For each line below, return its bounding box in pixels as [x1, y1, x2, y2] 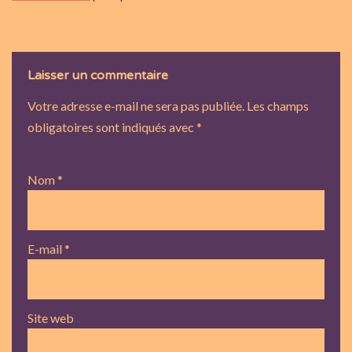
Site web [27, 310, 74, 325]
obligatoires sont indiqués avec [27, 119, 196, 134]
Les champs [247, 97, 309, 113]
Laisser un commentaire [27, 67, 168, 83]
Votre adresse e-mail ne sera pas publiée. [27, 97, 244, 113]
